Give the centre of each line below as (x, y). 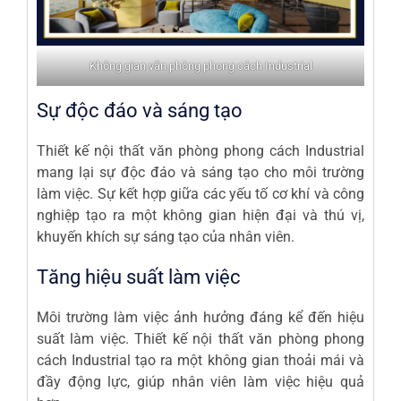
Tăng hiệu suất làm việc (139, 277)
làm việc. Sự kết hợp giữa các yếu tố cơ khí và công (200, 194)
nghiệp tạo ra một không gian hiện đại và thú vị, (200, 216)
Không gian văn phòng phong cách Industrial (200, 66)
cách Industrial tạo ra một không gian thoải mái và (200, 361)
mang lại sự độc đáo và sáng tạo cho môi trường (200, 173)
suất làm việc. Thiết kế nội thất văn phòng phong (200, 339)
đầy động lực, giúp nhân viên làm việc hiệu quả (200, 382)
